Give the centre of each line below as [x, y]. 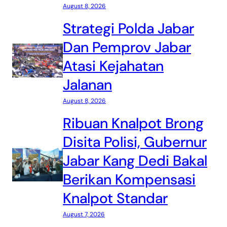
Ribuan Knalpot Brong [133, 124]
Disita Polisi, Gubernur [135, 142]
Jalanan [87, 85]
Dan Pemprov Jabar [127, 48]
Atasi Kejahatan [113, 66]
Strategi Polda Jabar [128, 29]
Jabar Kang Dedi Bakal [135, 161]
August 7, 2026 [84, 215]
